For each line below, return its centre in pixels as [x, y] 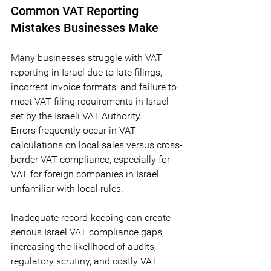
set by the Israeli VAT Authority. [78, 116]
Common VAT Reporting [76, 11]
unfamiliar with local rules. [68, 188]
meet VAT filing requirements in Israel [91, 101]
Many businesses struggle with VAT [88, 57]
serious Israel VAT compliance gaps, [89, 232]
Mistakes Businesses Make [85, 28]
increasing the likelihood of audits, [85, 246]
